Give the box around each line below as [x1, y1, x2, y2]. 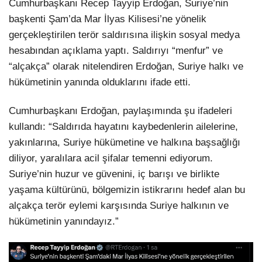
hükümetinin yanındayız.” [9, 216, 119, 227]
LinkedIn [171, 20, 207, 30]
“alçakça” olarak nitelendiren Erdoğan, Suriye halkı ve [9, 61, 243, 73]
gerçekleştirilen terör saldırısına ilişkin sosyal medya [9, 29, 240, 41]
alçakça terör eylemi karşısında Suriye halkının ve [9, 200, 229, 212]
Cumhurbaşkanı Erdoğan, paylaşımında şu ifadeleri [9, 105, 232, 117]
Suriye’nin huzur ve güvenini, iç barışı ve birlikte [9, 168, 219, 180]
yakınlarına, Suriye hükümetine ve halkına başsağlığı [9, 137, 240, 149]
